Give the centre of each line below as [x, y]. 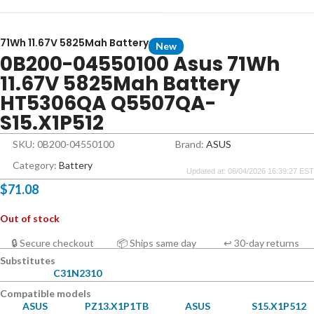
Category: [36, 165]
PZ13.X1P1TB [116, 306]
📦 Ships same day [157, 243]
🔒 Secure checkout [52, 243]
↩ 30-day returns [262, 243]
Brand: [191, 144]
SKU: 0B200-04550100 [63, 144]
